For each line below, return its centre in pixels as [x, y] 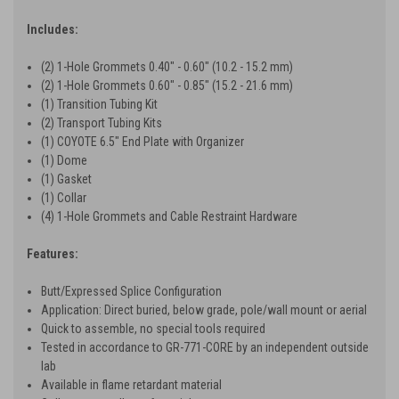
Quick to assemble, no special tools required [154, 328]
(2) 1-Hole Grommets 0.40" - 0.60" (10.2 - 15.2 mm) [167, 66]
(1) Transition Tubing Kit [100, 104]
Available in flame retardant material [132, 384]
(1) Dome [65, 160]
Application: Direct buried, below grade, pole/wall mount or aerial [204, 309]
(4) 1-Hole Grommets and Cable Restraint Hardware [170, 216]
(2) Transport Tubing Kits [102, 122]
